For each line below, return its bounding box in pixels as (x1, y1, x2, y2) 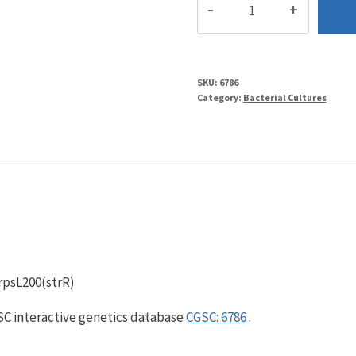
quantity (196, 10, 247, 28)
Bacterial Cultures (242, 91, 327, 104)
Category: (196, 91, 243, 104)
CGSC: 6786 (185, 308, 249, 326)
